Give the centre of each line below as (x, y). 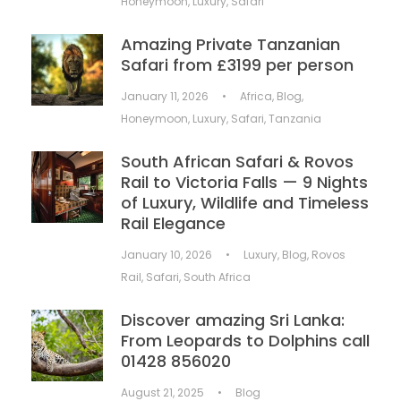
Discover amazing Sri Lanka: (233, 320)
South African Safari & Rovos (237, 161)
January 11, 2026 (165, 96)
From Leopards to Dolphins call (245, 340)
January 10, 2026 (166, 254)
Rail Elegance (173, 223)
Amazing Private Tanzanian (230, 44)
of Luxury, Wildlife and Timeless (245, 202)
